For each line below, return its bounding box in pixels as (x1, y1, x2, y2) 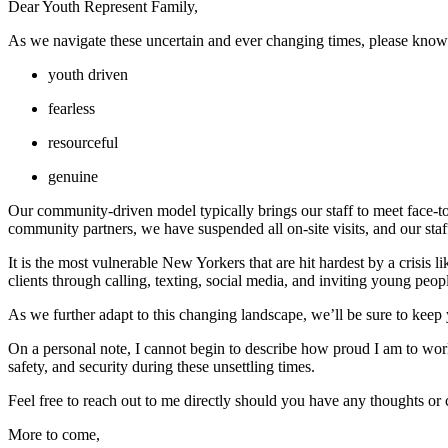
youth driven (48, 65, 128, 83)
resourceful (48, 133, 118, 151)
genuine (48, 167, 98, 185)
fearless (48, 99, 95, 117)
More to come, (8, 425, 100, 443)
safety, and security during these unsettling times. (8, 357, 315, 375)
